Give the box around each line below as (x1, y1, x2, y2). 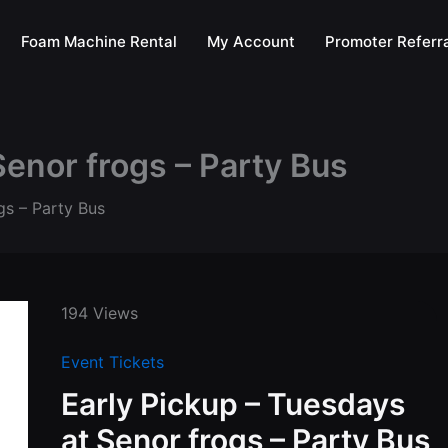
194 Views (61, 303, 139, 323)
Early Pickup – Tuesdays (61, 386, 406, 422)
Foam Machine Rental (21, 32, 177, 51)
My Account (207, 32, 295, 51)
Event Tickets (61, 352, 165, 372)
